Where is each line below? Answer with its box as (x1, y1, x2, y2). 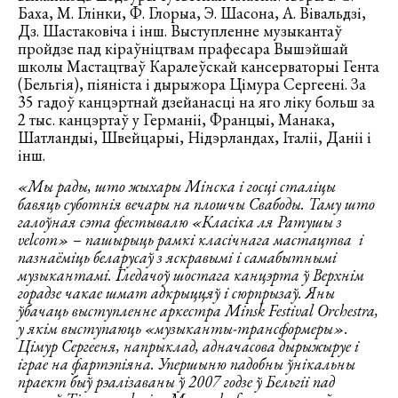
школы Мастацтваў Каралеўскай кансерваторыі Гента (18, 55, 379, 76)
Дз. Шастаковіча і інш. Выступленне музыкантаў (18, 20, 342, 41)
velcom (18, 228, 58, 250)
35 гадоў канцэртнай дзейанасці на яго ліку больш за (18, 91, 375, 112)
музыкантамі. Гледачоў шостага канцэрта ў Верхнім (18, 264, 364, 285)
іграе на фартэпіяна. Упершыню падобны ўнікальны (18, 353, 355, 374)
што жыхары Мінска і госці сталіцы (95, 175, 336, 196)
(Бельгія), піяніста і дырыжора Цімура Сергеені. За (18, 73, 366, 94)
